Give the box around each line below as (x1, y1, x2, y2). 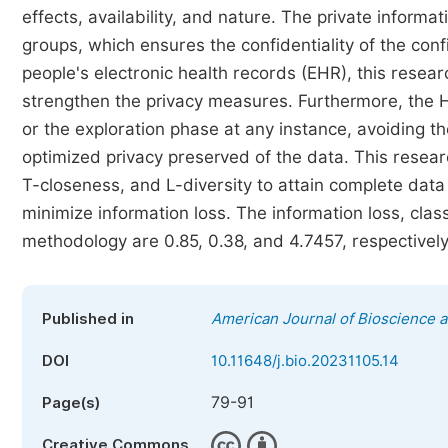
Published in (42, 310, 134, 328)
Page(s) (42, 394, 100, 412)
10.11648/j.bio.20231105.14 (211, 352, 399, 370)
